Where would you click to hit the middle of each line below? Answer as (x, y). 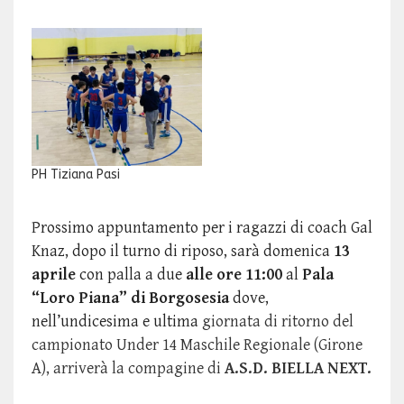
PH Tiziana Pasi (76, 175)
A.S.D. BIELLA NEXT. (296, 369)
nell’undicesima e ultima (117, 322)
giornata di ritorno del (278, 322)
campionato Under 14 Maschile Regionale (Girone (197, 345)
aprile (54, 275)
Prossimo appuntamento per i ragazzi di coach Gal (202, 228)
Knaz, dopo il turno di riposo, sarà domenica (183, 252)
